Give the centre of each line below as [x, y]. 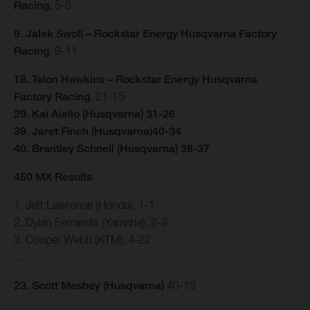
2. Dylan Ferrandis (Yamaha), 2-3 [91, 222]
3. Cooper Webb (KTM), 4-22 [82, 240]
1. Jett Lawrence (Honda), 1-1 [84, 205]
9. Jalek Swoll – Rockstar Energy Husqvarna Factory [145, 34]
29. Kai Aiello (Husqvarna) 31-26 [94, 114]
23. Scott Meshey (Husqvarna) [89, 286]
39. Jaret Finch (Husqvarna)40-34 [98, 131]
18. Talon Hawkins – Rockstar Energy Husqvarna [136, 80]
